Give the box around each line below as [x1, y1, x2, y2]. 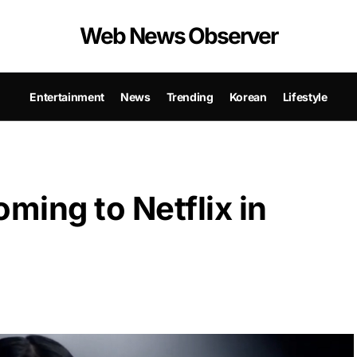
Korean [229, 89, 267, 104]
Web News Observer [80, 22, 277, 49]
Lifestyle [282, 89, 328, 104]
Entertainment [29, 89, 104, 104]
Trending [166, 89, 214, 104]
